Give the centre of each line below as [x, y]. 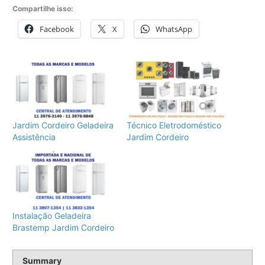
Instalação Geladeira [52, 215]
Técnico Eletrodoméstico [174, 125]
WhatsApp [174, 29]
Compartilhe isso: [43, 9]
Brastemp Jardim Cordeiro [64, 227]
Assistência [34, 137]
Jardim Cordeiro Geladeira [63, 125]
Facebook [57, 29]
